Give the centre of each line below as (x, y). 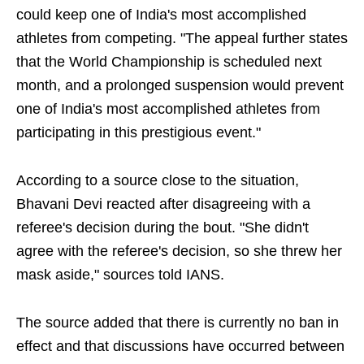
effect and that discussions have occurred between (180, 346)
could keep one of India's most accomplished (161, 15)
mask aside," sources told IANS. (120, 275)
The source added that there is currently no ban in (178, 323)
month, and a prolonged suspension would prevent (180, 85)
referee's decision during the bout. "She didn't (162, 227)
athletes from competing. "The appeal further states (182, 38)
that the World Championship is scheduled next (169, 62)
